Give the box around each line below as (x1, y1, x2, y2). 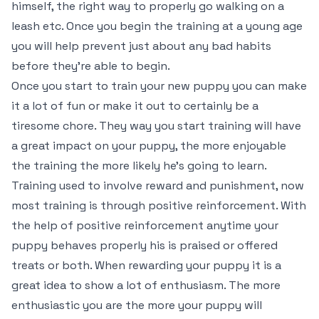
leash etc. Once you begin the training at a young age (11, 19, 303, 33)
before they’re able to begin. (11, 58, 170, 73)
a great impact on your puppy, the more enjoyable (11, 138, 286, 153)
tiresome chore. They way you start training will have (11, 118, 301, 133)
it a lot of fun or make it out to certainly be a (11, 98, 258, 113)
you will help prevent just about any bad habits (11, 38, 271, 53)
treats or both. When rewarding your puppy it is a (11, 258, 281, 273)
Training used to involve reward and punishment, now (11, 178, 304, 193)
